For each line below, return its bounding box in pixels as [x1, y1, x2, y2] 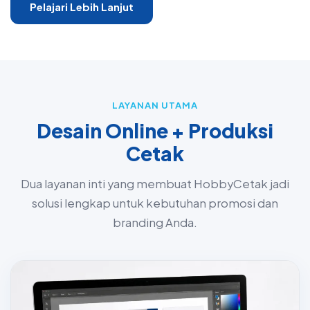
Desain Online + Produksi [37, 118, 273, 143]
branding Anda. [113, 215, 197, 230]
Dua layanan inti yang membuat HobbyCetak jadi [21, 176, 289, 191]
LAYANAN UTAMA [111, 100, 199, 111]
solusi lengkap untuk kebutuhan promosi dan [32, 196, 278, 210]
